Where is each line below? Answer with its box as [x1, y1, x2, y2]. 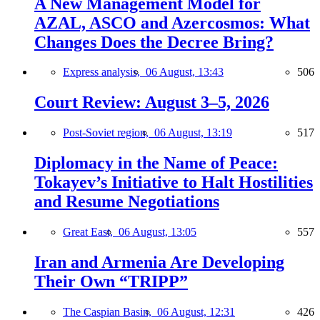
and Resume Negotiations [34, 192, 219, 211]
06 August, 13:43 [146, 66, 224, 79]
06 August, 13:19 [154, 126, 232, 139]
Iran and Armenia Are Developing [34, 252, 284, 271]
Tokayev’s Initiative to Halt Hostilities [34, 173, 313, 192]
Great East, [63, 226, 119, 239]
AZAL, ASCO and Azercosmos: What [34, 13, 310, 32]
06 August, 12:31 [157, 305, 235, 318]
